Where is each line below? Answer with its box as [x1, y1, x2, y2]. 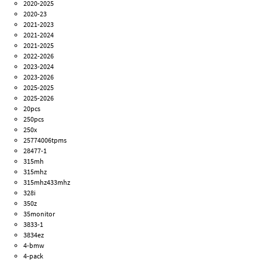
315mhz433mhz [23, 177, 71, 187]
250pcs [23, 114, 44, 123]
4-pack [23, 251, 44, 260]
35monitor [23, 209, 56, 218]
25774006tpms [23, 135, 67, 144]
